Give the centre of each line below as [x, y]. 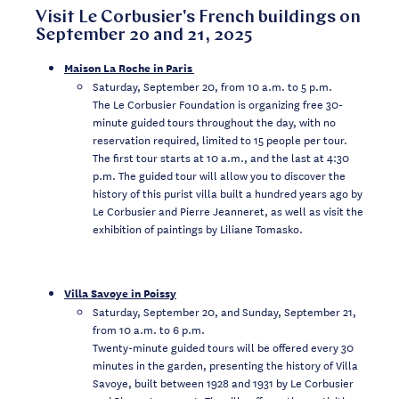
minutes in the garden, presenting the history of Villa [225, 364]
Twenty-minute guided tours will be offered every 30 [223, 346]
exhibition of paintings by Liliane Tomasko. [198, 228]
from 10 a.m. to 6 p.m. [149, 328]
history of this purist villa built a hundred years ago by [228, 192]
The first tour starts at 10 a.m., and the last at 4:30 [221, 156]
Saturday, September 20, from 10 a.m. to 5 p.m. [212, 85]
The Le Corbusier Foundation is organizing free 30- [218, 103]
